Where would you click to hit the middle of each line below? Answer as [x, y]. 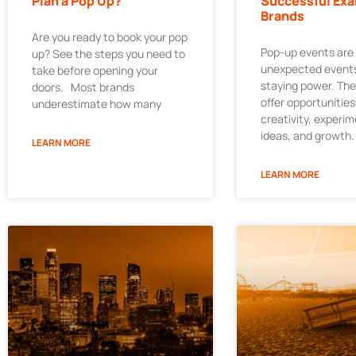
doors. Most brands [83, 87]
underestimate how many [97, 104]
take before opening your [95, 71]
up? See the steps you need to [108, 54]
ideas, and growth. [307, 136]
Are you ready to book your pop [110, 37]
